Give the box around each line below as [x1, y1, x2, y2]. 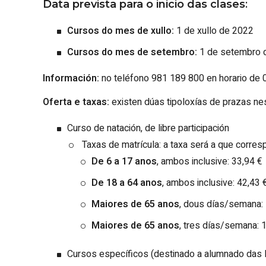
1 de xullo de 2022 [176, 24, 254, 38]
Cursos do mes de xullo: [67, 24, 176, 38]
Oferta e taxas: [43, 95, 112, 109]
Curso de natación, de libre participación [67, 121, 232, 135]
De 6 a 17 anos [91, 154, 157, 169]
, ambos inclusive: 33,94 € [157, 154, 262, 169]
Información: [43, 71, 99, 85]
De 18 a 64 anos [91, 176, 162, 190]
